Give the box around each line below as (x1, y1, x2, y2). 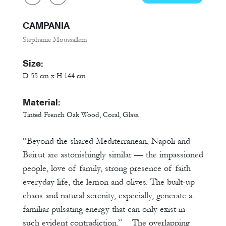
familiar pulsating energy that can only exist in (23, 204, 185, 215)
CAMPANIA (23, 19, 70, 32)
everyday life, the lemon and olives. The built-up (23, 177, 195, 188)
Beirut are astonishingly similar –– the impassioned (23, 149, 203, 160)
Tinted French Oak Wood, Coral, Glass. (23, 110, 139, 120)
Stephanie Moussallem (23, 35, 87, 44)
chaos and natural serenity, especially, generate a (23, 190, 192, 201)
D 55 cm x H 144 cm (23, 72, 86, 81)
